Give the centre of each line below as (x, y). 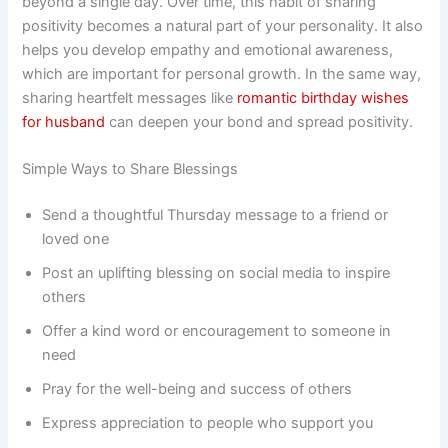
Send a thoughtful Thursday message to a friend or (215, 215)
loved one (76, 239)
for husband (64, 121)
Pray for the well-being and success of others (197, 389)
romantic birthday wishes (323, 97)
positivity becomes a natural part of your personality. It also (223, 25)
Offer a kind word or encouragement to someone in (217, 331)
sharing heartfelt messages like (130, 97)
